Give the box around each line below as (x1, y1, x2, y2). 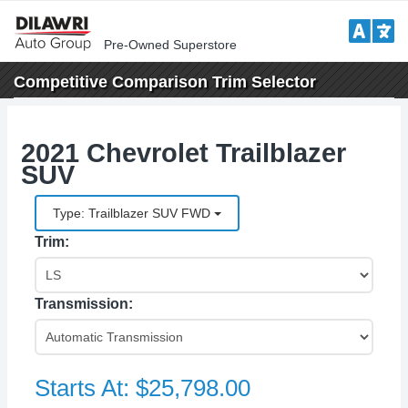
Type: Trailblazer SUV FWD (53, 206, 214, 220)
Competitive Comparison (14, 73, 208, 91)
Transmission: (35, 296, 133, 311)
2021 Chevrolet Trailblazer (21, 138, 346, 168)
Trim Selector (208, 73, 316, 91)
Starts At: (35, 374, 136, 402)
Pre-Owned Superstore (104, 37, 237, 52)
